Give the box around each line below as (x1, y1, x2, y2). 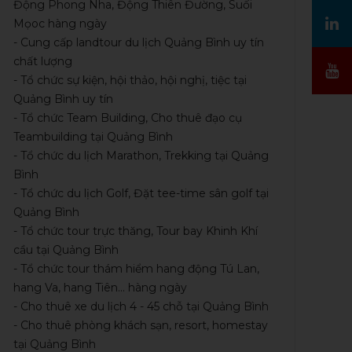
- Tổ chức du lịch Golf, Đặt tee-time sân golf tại (13, 186, 269, 201)
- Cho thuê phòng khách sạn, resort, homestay (13, 318, 268, 333)
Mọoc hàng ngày (13, 16, 107, 31)
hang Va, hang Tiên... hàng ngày (13, 280, 187, 295)
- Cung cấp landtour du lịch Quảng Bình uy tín (13, 35, 264, 50)
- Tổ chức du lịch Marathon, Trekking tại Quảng (13, 148, 269, 163)
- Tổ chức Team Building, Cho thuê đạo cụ (13, 111, 242, 126)
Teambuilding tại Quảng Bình (13, 130, 173, 145)
